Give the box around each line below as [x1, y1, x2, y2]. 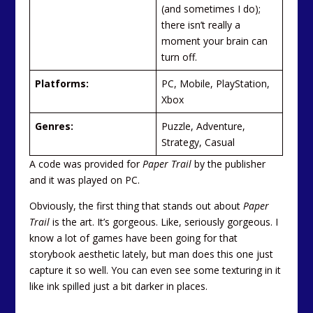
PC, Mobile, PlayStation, [161, 76, 270, 90]
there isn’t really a [161, 17, 241, 31]
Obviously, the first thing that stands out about [29, 198, 244, 212]
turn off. [161, 50, 201, 64]
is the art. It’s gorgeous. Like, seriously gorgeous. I [50, 214, 279, 228]
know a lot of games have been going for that [29, 231, 238, 245]
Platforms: [35, 76, 89, 90]
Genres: [35, 119, 74, 133]
